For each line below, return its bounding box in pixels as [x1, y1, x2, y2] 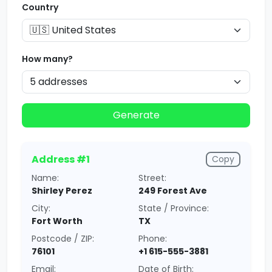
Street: [138, 172, 166, 184]
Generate [112, 108, 160, 122]
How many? [22, 53, 73, 65]
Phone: [138, 233, 167, 245]
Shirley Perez [32, 185, 92, 197]
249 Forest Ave [138, 185, 207, 197]
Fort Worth [32, 215, 83, 227]
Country [22, 1, 58, 13]
